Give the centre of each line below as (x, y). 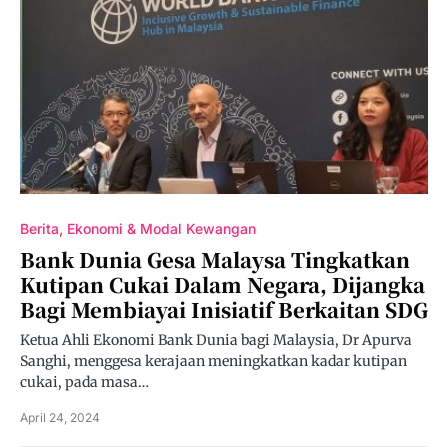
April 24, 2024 (60, 417)
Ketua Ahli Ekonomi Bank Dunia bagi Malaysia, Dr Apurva (216, 340)
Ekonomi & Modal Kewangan (161, 228)
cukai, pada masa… (84, 382)
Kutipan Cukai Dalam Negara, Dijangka (222, 284)
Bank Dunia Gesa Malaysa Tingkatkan (215, 259)
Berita (39, 228)
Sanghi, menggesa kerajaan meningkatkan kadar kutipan (213, 361)
